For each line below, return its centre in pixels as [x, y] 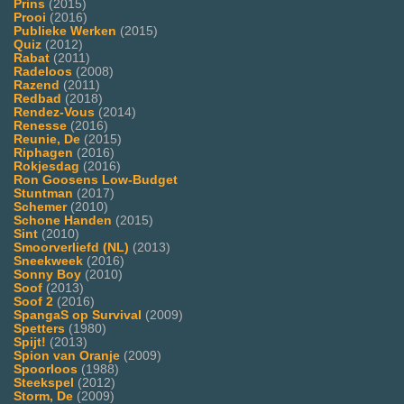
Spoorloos [46, 370]
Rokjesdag [46, 167]
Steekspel [44, 383]
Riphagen [43, 153]
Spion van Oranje [67, 356]
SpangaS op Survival [78, 316]
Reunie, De [47, 140]
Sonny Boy [47, 275]
